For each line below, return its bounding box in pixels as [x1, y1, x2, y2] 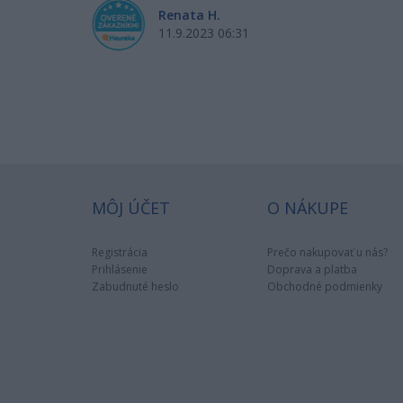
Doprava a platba [267, 261, 357, 277]
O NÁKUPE [267, 196, 348, 219]
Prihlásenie [92, 261, 148, 277]
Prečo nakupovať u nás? [267, 244, 388, 260]
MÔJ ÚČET [92, 196, 170, 219]
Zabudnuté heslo [92, 278, 179, 294]
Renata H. [157, 5, 220, 23]
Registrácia [92, 244, 148, 260]
